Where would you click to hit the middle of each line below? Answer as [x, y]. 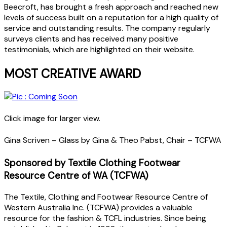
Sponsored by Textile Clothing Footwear [92, 163]
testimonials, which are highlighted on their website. [99, 49]
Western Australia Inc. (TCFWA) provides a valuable [98, 208]
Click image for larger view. [52, 119]
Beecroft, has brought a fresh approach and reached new [111, 7]
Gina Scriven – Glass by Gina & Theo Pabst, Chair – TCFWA [113, 140]
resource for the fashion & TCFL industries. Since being [105, 218]
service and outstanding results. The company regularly [107, 28]
